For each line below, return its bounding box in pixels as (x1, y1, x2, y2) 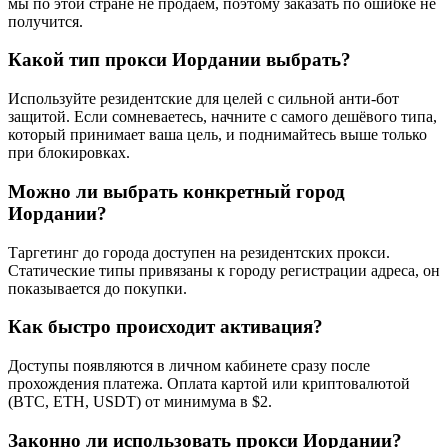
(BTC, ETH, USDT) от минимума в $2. (8, 392, 272, 410)
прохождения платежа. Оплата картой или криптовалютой (8, 374, 410, 392)
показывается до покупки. (8, 279, 187, 297)
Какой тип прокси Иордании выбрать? (8, 49, 351, 71)
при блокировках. (8, 144, 130, 162)
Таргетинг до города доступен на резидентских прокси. (8, 243, 390, 261)
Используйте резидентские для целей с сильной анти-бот (8, 90, 399, 108)
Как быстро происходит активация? (8, 316, 323, 338)
